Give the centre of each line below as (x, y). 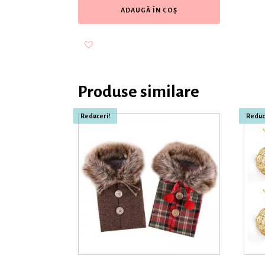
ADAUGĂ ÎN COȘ (149, 10)
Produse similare (139, 91)
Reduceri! (95, 116)
